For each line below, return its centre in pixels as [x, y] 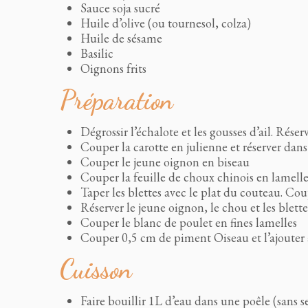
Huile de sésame [121, 38]
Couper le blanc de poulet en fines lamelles [189, 222]
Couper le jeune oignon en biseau [165, 162]
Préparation [117, 100]
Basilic [97, 53]
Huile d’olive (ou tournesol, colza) [166, 23]
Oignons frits [113, 68]
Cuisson [96, 269]
